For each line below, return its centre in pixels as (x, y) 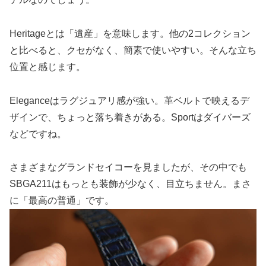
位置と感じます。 (47, 66)
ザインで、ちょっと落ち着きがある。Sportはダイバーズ (130, 117)
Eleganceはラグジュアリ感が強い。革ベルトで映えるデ (129, 100)
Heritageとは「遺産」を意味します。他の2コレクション (130, 33)
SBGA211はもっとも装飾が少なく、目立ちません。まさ (130, 184)
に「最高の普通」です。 (62, 201)
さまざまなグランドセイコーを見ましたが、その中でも (128, 167)
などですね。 (38, 134)
